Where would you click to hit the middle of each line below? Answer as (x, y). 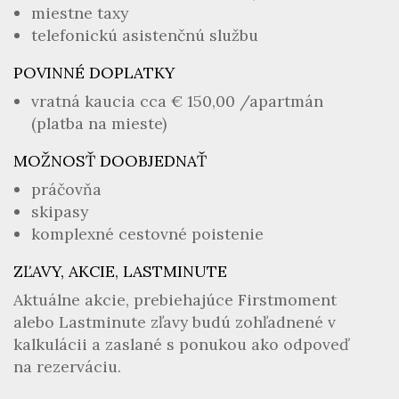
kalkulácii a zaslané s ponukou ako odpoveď (181, 344)
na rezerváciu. (67, 366)
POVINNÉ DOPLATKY (94, 73)
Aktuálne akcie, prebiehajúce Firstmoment (175, 300)
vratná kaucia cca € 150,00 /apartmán (177, 101)
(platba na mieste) (99, 123)
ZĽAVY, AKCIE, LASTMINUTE (120, 271)
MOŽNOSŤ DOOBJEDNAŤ (110, 161)
